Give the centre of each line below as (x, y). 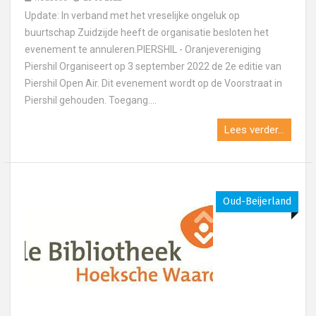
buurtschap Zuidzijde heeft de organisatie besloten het (147, 32)
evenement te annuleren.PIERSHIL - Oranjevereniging (143, 49)
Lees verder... (254, 130)
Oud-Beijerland (257, 201)
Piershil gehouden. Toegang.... (91, 100)
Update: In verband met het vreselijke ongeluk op (132, 16)
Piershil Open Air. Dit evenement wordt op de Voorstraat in (153, 83)
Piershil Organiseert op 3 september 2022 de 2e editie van (153, 66)
